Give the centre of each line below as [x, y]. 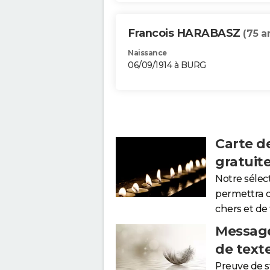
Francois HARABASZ [185, 33]
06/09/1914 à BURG [167, 65]
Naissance [147, 53]
